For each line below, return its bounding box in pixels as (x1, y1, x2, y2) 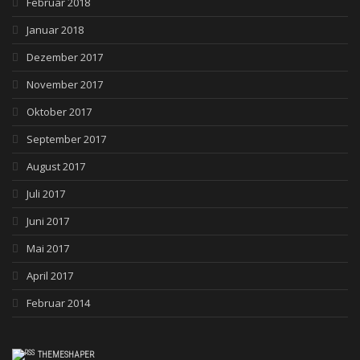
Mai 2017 (27, 241, 69, 256)
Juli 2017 (27, 186, 65, 202)
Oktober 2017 (27, 104, 92, 120)
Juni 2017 (27, 214, 69, 229)
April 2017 (27, 268, 73, 284)
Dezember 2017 (27, 50, 103, 65)
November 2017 (27, 77, 103, 92)
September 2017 (27, 132, 106, 147)
